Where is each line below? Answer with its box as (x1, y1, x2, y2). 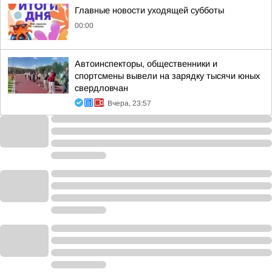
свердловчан (75, 83, 128, 93)
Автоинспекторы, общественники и (75, 59, 217, 69)
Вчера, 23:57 (107, 99, 151, 107)
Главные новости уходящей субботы (75, 5, 224, 15)
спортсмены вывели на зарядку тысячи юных (75, 71, 260, 81)
